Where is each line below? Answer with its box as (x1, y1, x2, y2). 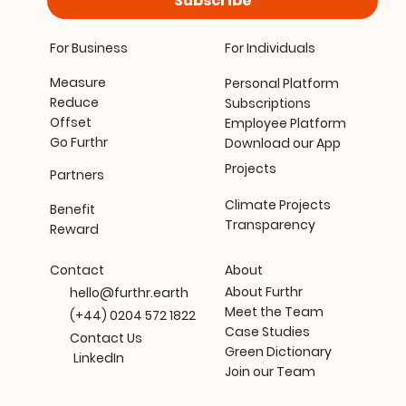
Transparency (224, 215, 315, 234)
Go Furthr (49, 133, 108, 152)
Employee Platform (224, 114, 346, 133)
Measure (49, 73, 106, 92)
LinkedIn (73, 349, 124, 368)
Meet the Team (225, 303, 324, 322)
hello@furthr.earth (70, 284, 189, 303)
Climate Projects (224, 195, 331, 214)
